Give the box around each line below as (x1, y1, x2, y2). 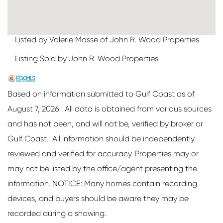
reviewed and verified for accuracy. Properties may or (7, 149, 199, 159)
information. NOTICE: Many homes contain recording (7, 179, 197, 189)
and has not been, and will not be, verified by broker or (7, 119, 203, 129)
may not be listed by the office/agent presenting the (7, 164, 197, 174)
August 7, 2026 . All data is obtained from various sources (7, 104, 212, 114)
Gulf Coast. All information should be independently (7, 134, 195, 144)
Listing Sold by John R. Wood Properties (15, 54, 158, 64)
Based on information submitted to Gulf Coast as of (7, 89, 195, 99)
